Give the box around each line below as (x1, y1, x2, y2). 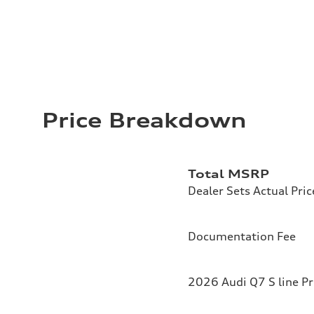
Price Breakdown (42, 109, 246, 133)
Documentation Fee (188, 229, 296, 244)
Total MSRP (188, 167, 269, 182)
